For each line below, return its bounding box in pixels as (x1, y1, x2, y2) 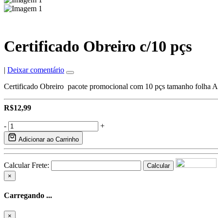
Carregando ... (4, 191, 52, 200)
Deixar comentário (7, 66, 64, 74)
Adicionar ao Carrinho (17, 136, 79, 144)
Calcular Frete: (4, 161, 49, 170)
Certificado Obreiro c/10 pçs (4, 37, 192, 55)
